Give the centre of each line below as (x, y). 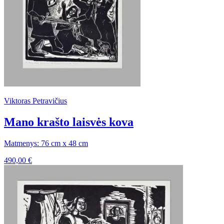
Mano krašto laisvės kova (69, 122)
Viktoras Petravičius (35, 101)
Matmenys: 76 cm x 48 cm (46, 143)
